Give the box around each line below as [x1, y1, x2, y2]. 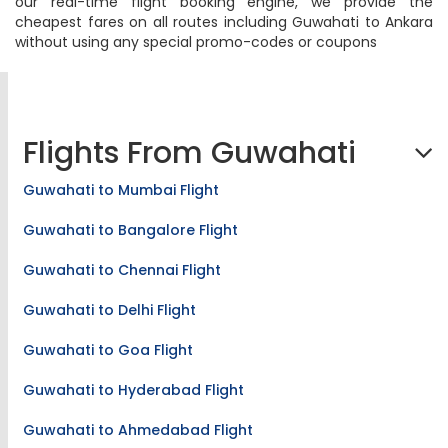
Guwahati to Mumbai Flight [23, 180, 219, 200]
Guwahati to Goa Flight [23, 340, 193, 360]
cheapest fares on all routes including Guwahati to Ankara [15, 12, 433, 32]
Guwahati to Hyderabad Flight [23, 380, 244, 400]
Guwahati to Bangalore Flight [23, 220, 238, 240]
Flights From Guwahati [23, 132, 356, 174]
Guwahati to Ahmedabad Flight [23, 420, 253, 440]
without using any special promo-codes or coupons [15, 32, 377, 52]
